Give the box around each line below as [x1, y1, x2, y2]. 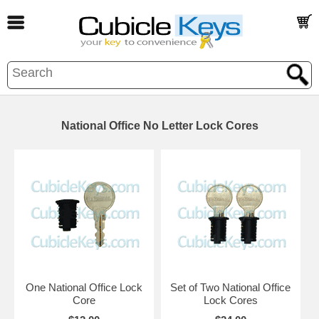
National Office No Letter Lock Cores [61, 120, 258, 132]
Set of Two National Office [170, 281, 291, 293]
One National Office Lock [25, 281, 142, 293]
